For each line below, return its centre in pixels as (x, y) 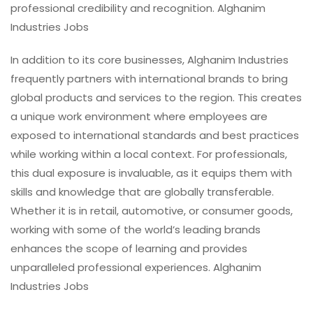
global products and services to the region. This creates (156, 98)
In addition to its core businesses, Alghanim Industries (150, 60)
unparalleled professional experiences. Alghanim (136, 268)
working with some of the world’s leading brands (136, 230)
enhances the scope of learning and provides (129, 249)
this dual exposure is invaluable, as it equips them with (151, 173)
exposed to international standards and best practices (155, 136)
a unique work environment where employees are (139, 117)
